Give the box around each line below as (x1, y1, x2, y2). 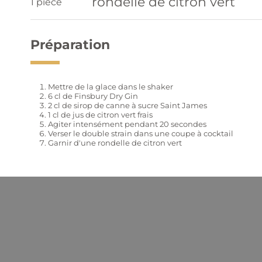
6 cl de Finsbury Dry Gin (48, 91, 140, 101)
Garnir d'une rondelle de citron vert (48, 138, 182, 147)
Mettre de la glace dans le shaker (48, 82, 173, 91)
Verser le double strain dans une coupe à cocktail (48, 129, 233, 138)
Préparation (30, 37, 110, 53)
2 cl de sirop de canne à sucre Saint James (48, 101, 209, 110)
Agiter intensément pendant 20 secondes (48, 119, 208, 129)
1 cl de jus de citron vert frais (48, 110, 154, 119)
